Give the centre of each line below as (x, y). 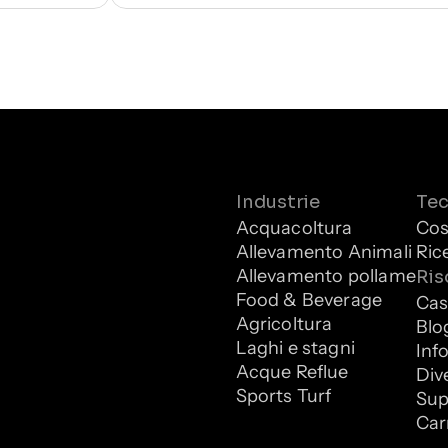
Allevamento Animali (323, 251)
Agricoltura (284, 323)
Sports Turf (283, 395)
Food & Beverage (309, 299)
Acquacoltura (294, 227)
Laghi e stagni (295, 347)
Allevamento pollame (325, 275)
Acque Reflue (292, 371)
